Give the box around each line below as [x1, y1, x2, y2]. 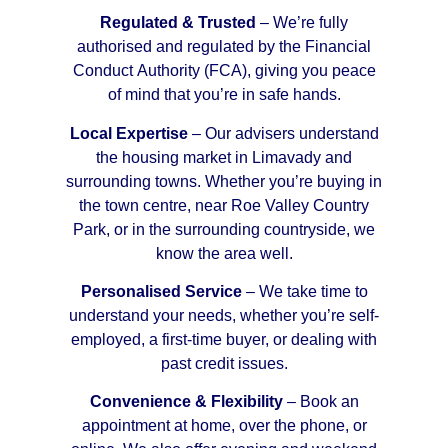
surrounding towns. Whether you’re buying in [66, 172, 382, 190]
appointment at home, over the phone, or [81, 417, 367, 435]
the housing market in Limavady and [96, 148, 352, 166]
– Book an [282, 393, 359, 411]
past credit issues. [160, 354, 288, 372]
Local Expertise [69, 124, 188, 142]
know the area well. [155, 244, 293, 262]
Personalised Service [80, 282, 242, 300]
